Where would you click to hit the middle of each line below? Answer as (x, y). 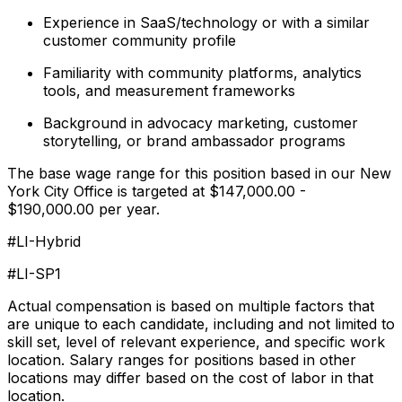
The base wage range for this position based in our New (199, 173)
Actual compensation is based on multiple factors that (191, 306)
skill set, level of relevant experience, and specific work (196, 341)
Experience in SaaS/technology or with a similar (206, 22)
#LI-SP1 (34, 273)
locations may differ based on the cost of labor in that (190, 377)
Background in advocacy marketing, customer (201, 122)
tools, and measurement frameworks (169, 90)
